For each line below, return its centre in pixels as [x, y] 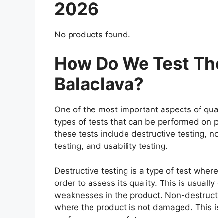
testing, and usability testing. [112, 146]
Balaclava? [99, 84]
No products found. [92, 34]
